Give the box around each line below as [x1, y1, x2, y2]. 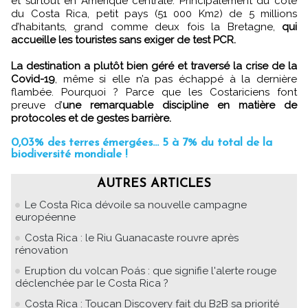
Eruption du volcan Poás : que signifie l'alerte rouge [25, 264, 276, 277]
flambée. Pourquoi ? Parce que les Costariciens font [11, 85, 297, 98]
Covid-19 [11, 72, 55, 85]
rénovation [15, 243, 68, 256]
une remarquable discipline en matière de [63, 98, 297, 111]
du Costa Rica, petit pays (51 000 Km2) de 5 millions [11, 7, 297, 20]
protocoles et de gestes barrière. [11, 111, 171, 124]
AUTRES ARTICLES [97, 177, 211, 190]
